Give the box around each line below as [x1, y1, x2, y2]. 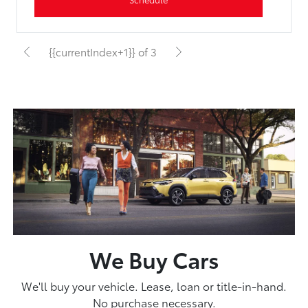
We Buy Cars [89, 243, 219, 274]
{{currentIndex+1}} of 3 [49, 44, 157, 60]
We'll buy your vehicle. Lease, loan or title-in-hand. [21, 277, 287, 294]
